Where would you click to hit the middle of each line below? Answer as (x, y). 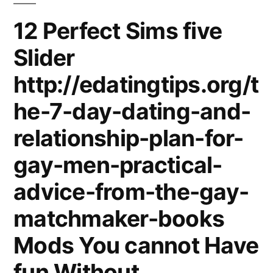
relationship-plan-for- (129, 138)
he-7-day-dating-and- (132, 111)
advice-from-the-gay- (131, 192)
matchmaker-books (119, 218)
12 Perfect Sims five (118, 31)
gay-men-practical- (118, 165)
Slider (44, 58)
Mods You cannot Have (136, 245)
